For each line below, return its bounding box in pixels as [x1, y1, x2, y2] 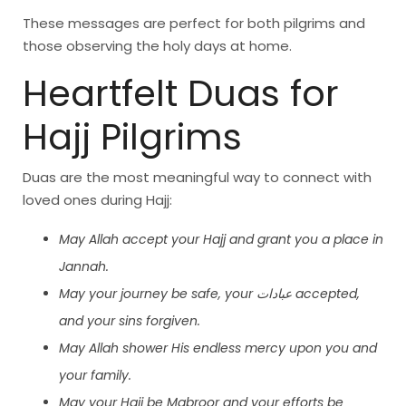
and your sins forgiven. [59, 312, 200, 331]
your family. [59, 366, 131, 385]
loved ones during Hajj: [23, 190, 172, 210]
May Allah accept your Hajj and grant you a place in [59, 230, 383, 249]
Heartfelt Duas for [23, 68, 339, 120]
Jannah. [59, 257, 109, 276]
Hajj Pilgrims [23, 111, 242, 163]
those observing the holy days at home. [23, 36, 292, 56]
